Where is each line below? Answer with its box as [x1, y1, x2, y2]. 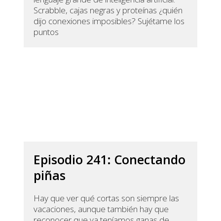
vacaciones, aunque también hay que [34, 203, 169, 215]
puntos [34, 26, 59, 38]
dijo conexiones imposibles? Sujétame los [34, 15, 185, 27]
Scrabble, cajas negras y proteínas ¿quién [34, 4, 183, 16]
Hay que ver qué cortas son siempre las [34, 192, 180, 204]
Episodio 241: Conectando [34, 151, 186, 168]
